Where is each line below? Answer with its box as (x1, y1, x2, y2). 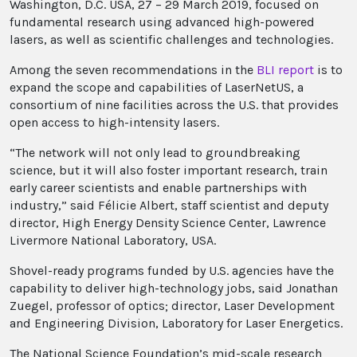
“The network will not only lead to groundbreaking (10, 145, 300, 161)
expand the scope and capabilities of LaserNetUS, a (10, 80, 304, 96)
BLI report (257, 62, 314, 78)
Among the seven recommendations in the (10, 62, 257, 78)
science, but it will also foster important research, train (10, 163, 328, 178)
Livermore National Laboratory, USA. (10, 233, 216, 249)
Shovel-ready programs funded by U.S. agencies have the (10, 263, 334, 279)
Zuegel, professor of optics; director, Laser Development (10, 298, 335, 314)
